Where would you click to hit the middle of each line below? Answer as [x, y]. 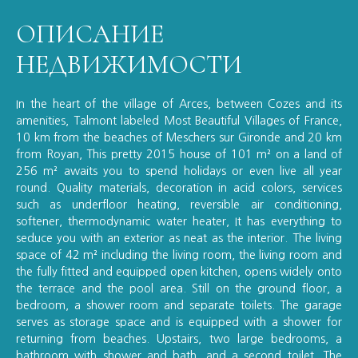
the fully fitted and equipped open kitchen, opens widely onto [179, 271]
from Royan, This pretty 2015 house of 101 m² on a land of [179, 154]
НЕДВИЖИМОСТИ [129, 64]
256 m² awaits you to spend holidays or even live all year [179, 171]
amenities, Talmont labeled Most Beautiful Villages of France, [179, 120]
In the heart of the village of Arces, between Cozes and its [179, 103]
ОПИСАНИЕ [90, 34]
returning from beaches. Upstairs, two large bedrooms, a [179, 338]
